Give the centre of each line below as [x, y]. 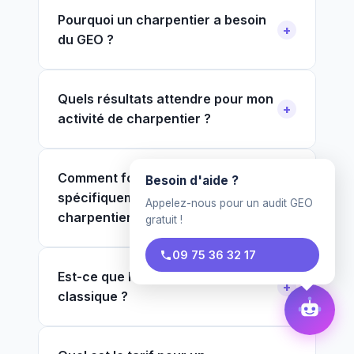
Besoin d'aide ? [192, 181]
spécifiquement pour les [134, 198]
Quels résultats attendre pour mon [166, 99]
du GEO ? [86, 40]
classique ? [93, 296]
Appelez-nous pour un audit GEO [229, 203]
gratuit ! [164, 220]
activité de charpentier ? [134, 119]
